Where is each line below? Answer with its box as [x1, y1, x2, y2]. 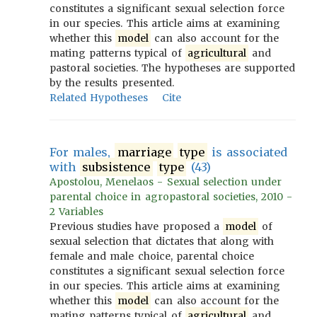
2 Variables [50, 205, 104, 218]
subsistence [82, 160, 151, 174]
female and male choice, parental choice [50, 250, 255, 263]
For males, [50, 145, 115, 159]
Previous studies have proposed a [50, 220, 224, 233]
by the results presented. [50, 76, 174, 89]
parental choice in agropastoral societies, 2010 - [50, 190, 293, 203]
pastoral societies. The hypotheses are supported [50, 62, 296, 74]
